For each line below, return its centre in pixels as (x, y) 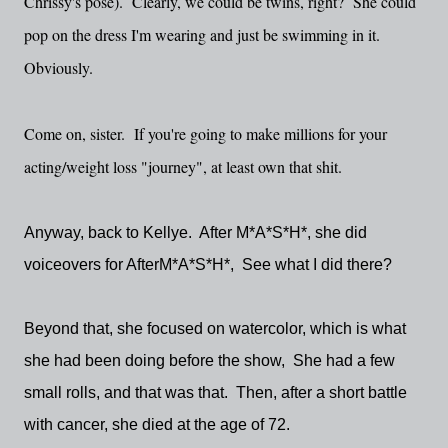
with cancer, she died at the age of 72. (157, 424)
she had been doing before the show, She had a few (209, 360)
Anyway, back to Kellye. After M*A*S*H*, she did (195, 232)
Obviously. (58, 67)
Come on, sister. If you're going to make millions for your (205, 133)
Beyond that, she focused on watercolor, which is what (215, 328)
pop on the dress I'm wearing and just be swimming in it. (204, 34)
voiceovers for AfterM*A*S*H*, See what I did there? (208, 264)
